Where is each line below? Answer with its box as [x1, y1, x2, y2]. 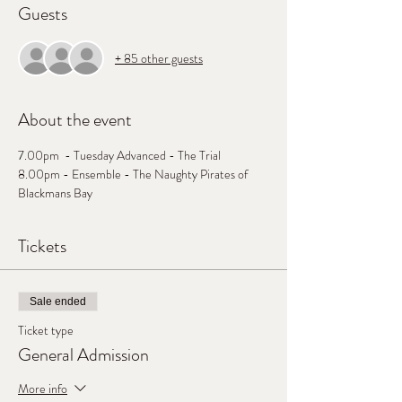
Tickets [18, 233, 66, 259]
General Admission [18, 342, 149, 368]
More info [18, 379, 67, 398]
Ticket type [18, 321, 74, 339]
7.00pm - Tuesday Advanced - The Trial [18, 146, 221, 164]
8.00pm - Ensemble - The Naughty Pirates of [18, 165, 250, 183]
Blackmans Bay [18, 184, 92, 202]
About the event [18, 107, 132, 133]
